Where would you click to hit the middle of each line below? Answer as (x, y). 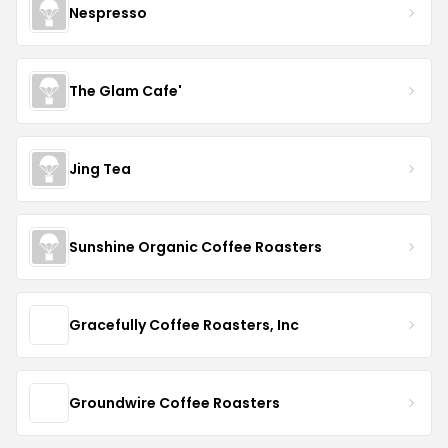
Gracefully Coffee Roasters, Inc (184, 324)
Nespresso (108, 12)
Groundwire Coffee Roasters (174, 402)
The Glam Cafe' (125, 90)
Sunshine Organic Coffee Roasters (195, 246)
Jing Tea (100, 168)
